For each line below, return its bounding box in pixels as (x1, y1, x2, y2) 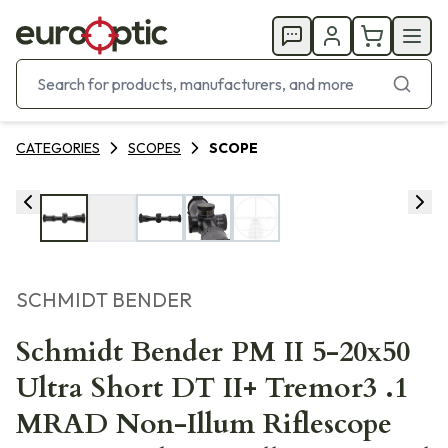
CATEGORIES (16, 139, 100, 157)
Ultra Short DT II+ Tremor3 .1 (16, 369, 408, 407)
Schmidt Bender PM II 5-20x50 (16, 333, 410, 371)
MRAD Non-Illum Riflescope (16, 405, 392, 443)
